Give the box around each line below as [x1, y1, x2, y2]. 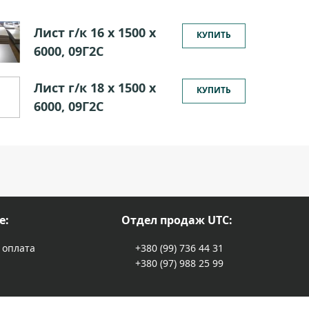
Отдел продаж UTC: [121, 212, 232, 228]
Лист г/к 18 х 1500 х [33, 79, 156, 96]
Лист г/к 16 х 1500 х [33, 24, 156, 41]
